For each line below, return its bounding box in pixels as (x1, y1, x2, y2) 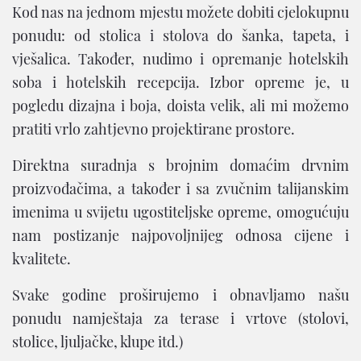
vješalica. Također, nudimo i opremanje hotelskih (12, 49, 349, 68)
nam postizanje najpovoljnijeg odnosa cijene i (12, 226, 349, 245)
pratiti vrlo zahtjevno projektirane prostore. (12, 119, 295, 139)
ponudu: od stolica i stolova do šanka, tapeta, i (12, 26, 349, 45)
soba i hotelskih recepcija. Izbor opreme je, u (12, 73, 349, 92)
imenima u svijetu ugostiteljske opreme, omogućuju (12, 202, 349, 222)
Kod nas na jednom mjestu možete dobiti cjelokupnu (12, 2, 349, 22)
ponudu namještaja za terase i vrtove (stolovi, (12, 309, 349, 328)
